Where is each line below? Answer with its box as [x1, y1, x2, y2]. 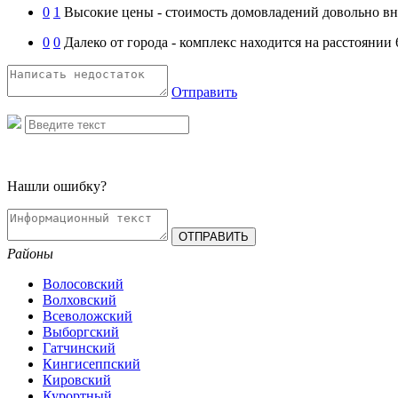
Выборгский [43, 323, 119, 339]
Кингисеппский [43, 355, 140, 371]
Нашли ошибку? [7, 178, 107, 194]
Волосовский [43, 275, 123, 291]
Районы [7, 245, 53, 261]
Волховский [43, 291, 116, 307]
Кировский [43, 371, 111, 387]
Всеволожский [43, 307, 132, 323]
